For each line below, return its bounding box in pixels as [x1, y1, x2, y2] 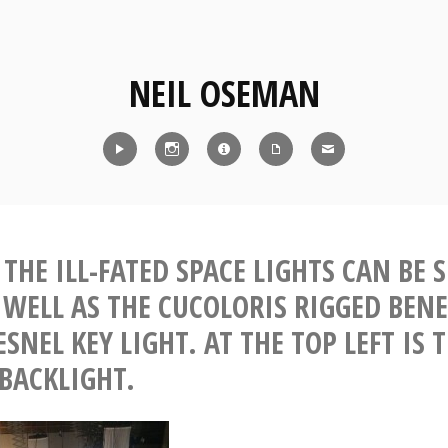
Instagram [171, 168, 249, 191]
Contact [327, 168, 385, 191]
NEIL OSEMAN [128, 69, 320, 118]
